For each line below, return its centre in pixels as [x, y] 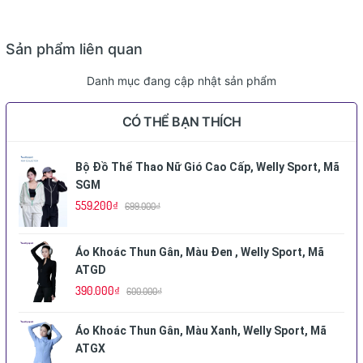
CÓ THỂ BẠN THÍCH [181, 121]
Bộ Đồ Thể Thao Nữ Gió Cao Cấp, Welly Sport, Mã [207, 167]
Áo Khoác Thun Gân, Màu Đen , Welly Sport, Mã [200, 252]
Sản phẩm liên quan [74, 49]
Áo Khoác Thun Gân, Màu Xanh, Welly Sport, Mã [201, 330]
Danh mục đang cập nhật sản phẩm [181, 80]
